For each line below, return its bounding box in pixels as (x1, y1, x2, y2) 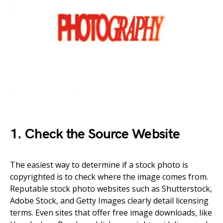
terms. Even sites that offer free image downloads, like (10, 207, 212, 218)
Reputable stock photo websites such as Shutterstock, (10, 183, 212, 194)
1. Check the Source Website (10, 125, 180, 142)
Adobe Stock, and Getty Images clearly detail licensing (10, 195, 209, 206)
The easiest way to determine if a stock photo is (10, 159, 188, 170)
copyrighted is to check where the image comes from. (10, 171, 208, 182)
